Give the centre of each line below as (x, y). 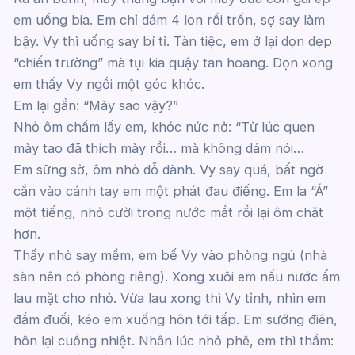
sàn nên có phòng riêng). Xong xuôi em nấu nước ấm (176, 276)
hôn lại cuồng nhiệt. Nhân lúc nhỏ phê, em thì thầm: (173, 340)
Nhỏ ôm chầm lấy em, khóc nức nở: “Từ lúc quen (164, 126)
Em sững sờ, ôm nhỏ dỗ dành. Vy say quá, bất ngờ (168, 169)
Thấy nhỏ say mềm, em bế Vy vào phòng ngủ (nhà (170, 255)
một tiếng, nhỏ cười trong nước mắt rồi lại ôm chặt (168, 212)
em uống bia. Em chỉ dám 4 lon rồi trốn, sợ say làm (169, 19)
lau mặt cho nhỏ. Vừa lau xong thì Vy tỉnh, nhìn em (169, 298)
